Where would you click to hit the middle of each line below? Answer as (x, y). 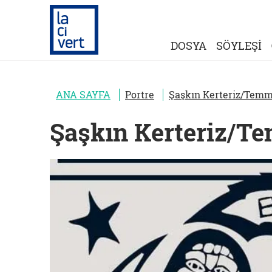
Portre (140, 94)
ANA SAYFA (83, 94)
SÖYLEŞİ (239, 46)
